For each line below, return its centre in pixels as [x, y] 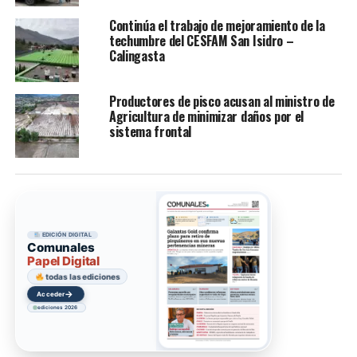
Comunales [61, 247]
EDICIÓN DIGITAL [66, 235]
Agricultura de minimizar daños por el [206, 116]
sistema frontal [150, 131]
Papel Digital [64, 261]
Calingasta [137, 55]
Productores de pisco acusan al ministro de [222, 101]
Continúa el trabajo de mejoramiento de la [217, 25]
